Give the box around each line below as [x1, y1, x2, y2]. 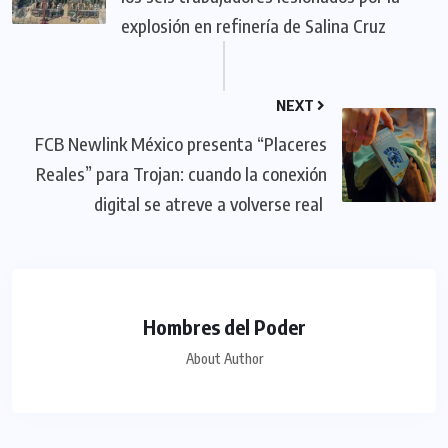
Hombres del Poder [142, 314, 306, 340]
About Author [185, 350, 263, 368]
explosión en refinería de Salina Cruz [121, 14, 386, 38]
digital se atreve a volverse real [94, 192, 327, 216]
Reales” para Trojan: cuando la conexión [36, 162, 327, 186]
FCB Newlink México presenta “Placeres [35, 132, 327, 156]
